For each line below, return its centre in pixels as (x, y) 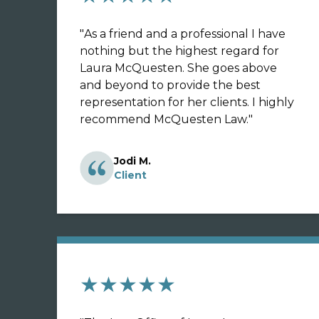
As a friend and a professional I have (185, 34)
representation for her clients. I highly (187, 102)
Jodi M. (132, 161)
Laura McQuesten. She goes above (178, 68)
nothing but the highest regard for (179, 51)
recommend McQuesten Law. (164, 119)
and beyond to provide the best (170, 85)
